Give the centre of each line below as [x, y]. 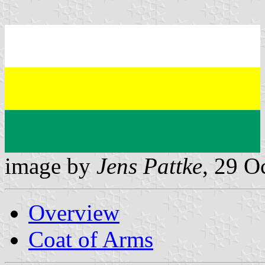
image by [51, 166]
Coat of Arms [91, 239]
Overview [74, 212]
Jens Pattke [149, 166]
